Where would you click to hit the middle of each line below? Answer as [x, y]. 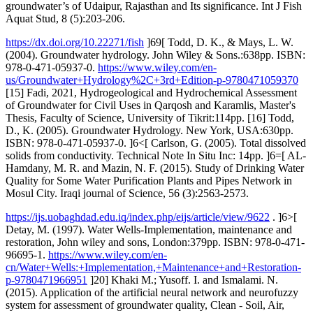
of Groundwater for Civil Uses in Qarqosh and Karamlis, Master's [151, 105]
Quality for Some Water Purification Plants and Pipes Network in [149, 180]
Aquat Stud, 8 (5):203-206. [65, 18]
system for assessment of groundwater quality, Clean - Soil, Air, [145, 305]
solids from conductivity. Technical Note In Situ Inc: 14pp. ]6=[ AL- [156, 155]
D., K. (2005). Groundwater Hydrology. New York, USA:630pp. [150, 130]
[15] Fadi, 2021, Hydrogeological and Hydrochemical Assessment [151, 92]
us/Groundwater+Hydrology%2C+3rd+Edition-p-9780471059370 [152, 80]
